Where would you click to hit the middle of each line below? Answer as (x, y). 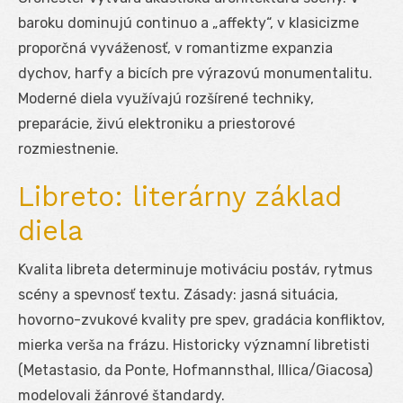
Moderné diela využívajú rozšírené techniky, (166, 98)
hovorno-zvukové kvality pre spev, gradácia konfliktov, (201, 319)
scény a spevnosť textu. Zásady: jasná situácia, (178, 294)
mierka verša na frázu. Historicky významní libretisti (194, 345)
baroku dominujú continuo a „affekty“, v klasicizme (188, 22)
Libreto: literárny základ (180, 196)
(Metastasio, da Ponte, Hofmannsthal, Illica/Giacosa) (195, 370)
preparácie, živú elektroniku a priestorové (157, 123)
